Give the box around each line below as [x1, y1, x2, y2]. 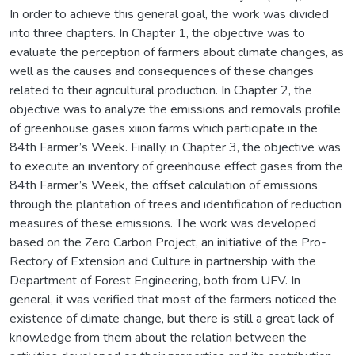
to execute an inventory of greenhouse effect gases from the [10, 157, 343, 175]
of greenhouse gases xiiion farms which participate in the [10, 119, 318, 137]
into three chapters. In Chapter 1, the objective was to [10, 24, 305, 42]
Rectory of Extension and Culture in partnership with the [10, 252, 316, 270]
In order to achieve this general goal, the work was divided [10, 5, 329, 23]
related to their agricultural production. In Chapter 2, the [10, 81, 312, 99]
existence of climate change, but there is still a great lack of [10, 309, 334, 327]
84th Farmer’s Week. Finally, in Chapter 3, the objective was [10, 138, 341, 156]
